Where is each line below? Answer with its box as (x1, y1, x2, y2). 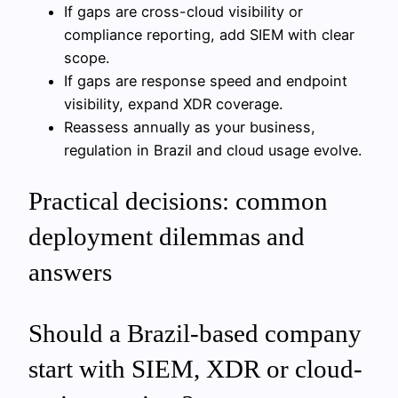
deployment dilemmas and (28, 221, 305, 251)
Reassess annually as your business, (64, 117, 315, 136)
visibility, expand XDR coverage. (64, 94, 283, 113)
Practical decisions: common (28, 186, 328, 215)
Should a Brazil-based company (28, 318, 362, 347)
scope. (64, 48, 109, 67)
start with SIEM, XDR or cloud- (28, 354, 362, 383)
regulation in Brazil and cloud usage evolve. (64, 140, 362, 159)
